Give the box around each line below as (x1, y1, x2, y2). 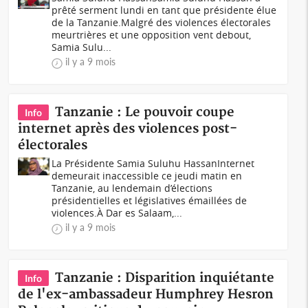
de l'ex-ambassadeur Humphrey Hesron (18, 287, 274, 302)
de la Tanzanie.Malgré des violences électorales (52, 16, 272, 29)
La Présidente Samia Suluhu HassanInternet (52, 157, 255, 170)
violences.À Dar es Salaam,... (52, 206, 183, 219)
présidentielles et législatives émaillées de (52, 194, 247, 207)
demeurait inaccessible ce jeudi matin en (52, 169, 243, 182)
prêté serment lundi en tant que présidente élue (52, 3, 277, 16)
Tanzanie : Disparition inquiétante (55, 270, 275, 286)
